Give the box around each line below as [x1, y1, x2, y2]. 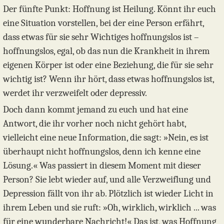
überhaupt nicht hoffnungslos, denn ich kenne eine [3, 146, 200, 157]
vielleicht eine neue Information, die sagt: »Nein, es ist [3, 132, 208, 143]
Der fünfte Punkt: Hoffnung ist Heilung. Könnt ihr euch [3, 3, 216, 15]
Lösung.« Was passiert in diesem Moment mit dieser [3, 160, 201, 171]
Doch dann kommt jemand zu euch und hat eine [3, 104, 188, 115]
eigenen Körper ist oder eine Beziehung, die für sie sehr [3, 59, 213, 71]
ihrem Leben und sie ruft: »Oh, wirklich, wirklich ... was [3, 202, 216, 213]
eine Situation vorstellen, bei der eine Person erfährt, [3, 17, 204, 29]
